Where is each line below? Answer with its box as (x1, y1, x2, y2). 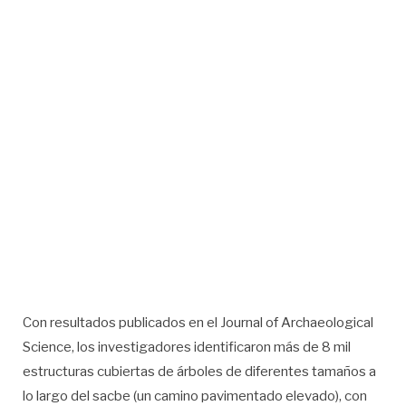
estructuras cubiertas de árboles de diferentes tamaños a (23, 363, 376, 381)
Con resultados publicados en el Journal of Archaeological (23, 314, 373, 332)
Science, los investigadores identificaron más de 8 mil (23, 339, 351, 356)
